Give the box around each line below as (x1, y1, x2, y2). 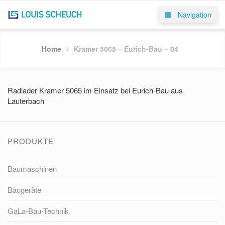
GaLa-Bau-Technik (8, 205, 69, 216)
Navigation (176, 10, 211, 20)
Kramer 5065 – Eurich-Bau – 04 (74, 44, 178, 54)
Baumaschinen (8, 163, 57, 174)
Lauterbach (8, 95, 44, 106)
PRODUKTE (8, 136, 54, 146)
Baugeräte (8, 184, 41, 195)
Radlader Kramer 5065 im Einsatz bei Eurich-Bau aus (8, 85, 183, 95)
